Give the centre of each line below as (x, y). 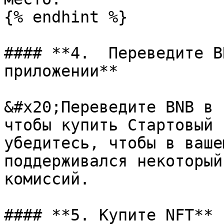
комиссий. (47, 179)
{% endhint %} (66, 17)
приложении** (61, 71)
